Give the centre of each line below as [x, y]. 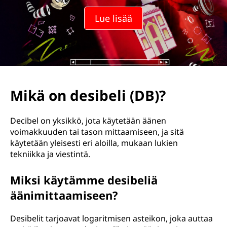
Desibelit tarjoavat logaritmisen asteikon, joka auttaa [111, 218]
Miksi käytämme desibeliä [84, 180]
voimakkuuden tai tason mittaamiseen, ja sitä [97, 132]
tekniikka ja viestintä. [50, 154]
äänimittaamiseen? [64, 195]
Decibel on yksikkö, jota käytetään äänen [88, 121]
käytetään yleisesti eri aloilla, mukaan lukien [94, 143]
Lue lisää [113, 18]
